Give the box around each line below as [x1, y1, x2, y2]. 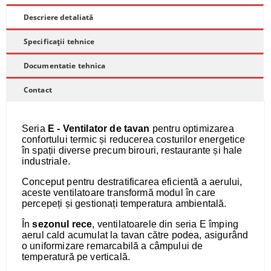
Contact [24, 84, 52, 95]
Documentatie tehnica [24, 60, 106, 71]
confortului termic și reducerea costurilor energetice [22, 134, 246, 145]
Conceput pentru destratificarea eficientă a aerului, [22, 177, 243, 187]
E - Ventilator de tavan [47, 123, 152, 134]
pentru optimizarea [152, 123, 234, 134]
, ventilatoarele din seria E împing [92, 219, 239, 229]
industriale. [22, 156, 70, 166]
